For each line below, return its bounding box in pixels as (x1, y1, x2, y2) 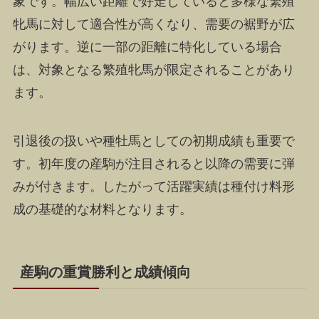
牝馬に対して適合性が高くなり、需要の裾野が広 (12, 16, 295, 31)
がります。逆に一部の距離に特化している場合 (12, 39, 282, 54)
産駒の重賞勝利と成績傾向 (19, 263, 191, 280)
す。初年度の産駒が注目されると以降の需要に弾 (12, 156, 295, 171)
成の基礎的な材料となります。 (12, 202, 192, 216)
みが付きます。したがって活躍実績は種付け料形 (12, 179, 295, 194)
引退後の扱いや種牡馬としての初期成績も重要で (12, 133, 295, 148)
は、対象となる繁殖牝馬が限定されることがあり (12, 62, 295, 77)
